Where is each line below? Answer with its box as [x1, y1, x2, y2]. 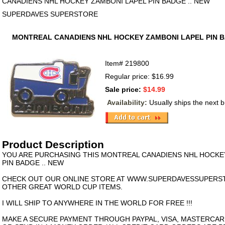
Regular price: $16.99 [105, 72, 174, 80]
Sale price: [105, 85, 143, 93]
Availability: [107, 98, 149, 106]
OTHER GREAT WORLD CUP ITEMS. [2, 182, 123, 191]
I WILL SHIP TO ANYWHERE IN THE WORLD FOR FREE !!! [2, 198, 192, 207]
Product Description [2, 138, 104, 150]
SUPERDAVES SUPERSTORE [2, 10, 98, 18]
